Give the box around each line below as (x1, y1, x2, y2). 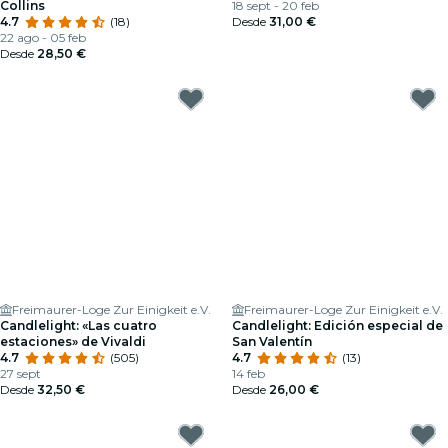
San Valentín (232, 334, 312, 349)
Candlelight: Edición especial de (232, 318, 443, 333)
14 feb (232, 366, 265, 381)
